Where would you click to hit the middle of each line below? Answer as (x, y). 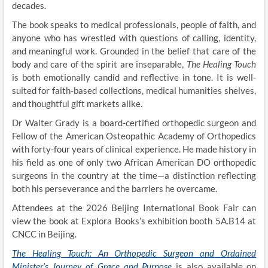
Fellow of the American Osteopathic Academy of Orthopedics (134, 136)
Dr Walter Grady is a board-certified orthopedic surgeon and (134, 123)
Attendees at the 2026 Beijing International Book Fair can (134, 208)
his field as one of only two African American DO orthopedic (134, 162)
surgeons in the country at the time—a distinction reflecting (134, 175)
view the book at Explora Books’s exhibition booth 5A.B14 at (134, 221)
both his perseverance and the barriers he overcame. (114, 188)
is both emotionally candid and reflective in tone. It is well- (134, 77)
